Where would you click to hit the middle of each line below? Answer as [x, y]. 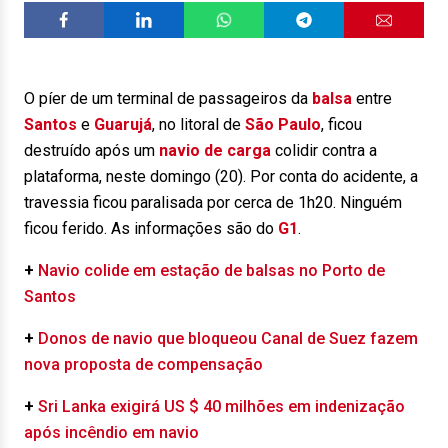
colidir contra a [324, 150]
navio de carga [215, 150]
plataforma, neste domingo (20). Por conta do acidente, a [221, 176]
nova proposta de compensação [143, 364]
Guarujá [123, 124]
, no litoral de [198, 124]
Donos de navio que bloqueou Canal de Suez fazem [228, 338]
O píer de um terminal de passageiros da [168, 98]
